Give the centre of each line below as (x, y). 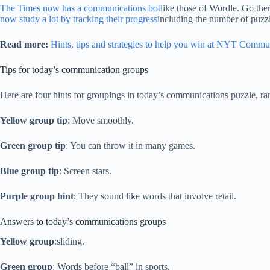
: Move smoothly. (101, 120)
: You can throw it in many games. (130, 146)
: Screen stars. (85, 171)
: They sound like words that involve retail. (155, 196)
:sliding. (69, 241)
